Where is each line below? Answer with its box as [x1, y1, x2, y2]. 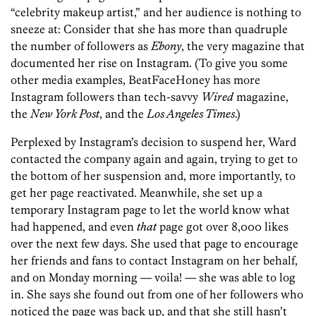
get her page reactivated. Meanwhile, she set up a [11, 186, 262, 200]
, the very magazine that [181, 39, 305, 54]
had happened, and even [11, 219, 137, 234]
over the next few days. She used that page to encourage [11, 236, 298, 251]
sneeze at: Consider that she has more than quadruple [11, 22, 288, 37]
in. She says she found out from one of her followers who [11, 287, 303, 302]
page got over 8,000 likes [157, 219, 288, 234]
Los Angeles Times [147, 107, 235, 121]
